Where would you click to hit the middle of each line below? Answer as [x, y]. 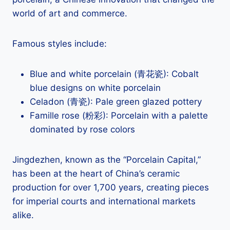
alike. [23, 215]
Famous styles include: [60, 43]
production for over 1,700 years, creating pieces [111, 187]
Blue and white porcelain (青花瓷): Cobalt [114, 74]
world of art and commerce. [70, 13]
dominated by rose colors [82, 129]
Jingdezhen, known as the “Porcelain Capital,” [107, 159]
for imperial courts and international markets [104, 201]
